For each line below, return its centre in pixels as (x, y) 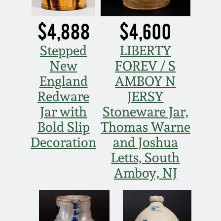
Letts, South (146, 158)
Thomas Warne (145, 127)
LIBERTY (145, 51)
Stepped (64, 51)
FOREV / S (146, 66)
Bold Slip (63, 127)
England (63, 81)
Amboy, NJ (145, 173)
